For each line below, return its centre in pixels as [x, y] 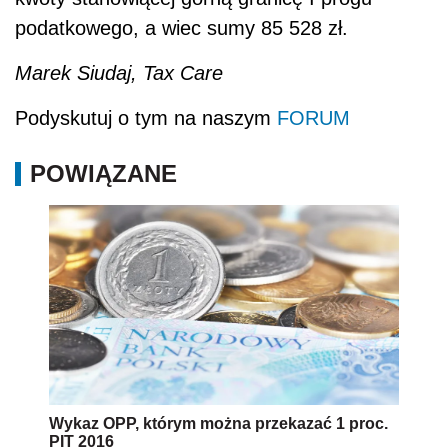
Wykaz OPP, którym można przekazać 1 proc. [218, 424]
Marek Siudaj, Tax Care [119, 73]
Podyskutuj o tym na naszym [146, 118]
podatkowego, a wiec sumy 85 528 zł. [181, 28]
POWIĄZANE [103, 174]
